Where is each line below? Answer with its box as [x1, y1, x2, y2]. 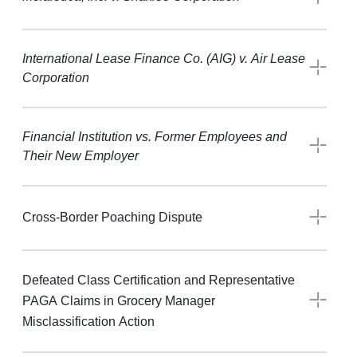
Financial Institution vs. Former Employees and [22, 129, 287, 143]
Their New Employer [22, 148, 139, 163]
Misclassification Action [22, 314, 155, 328]
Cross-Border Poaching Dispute [22, 210, 202, 225]
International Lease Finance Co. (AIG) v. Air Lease [22, 51, 305, 65]
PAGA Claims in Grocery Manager [22, 293, 215, 308]
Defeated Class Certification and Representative [22, 273, 295, 287]
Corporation [22, 70, 89, 84]
